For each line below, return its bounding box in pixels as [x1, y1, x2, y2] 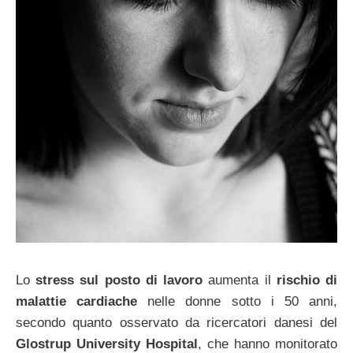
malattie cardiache [16, 293, 138, 309]
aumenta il [203, 272, 277, 288]
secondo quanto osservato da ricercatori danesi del [16, 314, 337, 330]
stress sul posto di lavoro [35, 272, 203, 288]
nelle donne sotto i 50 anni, [137, 293, 338, 309]
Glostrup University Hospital [16, 336, 198, 351]
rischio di [276, 272, 338, 288]
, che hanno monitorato [198, 336, 337, 351]
